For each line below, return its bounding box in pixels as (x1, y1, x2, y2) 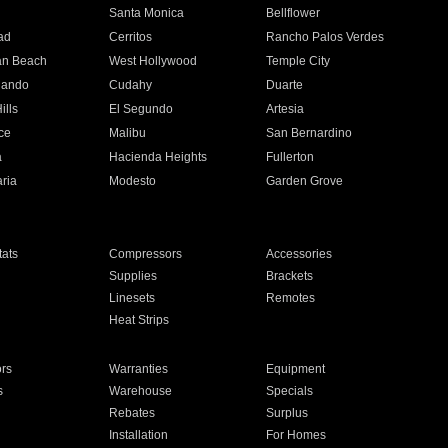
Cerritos (108, 30, 152, 44)
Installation (108, 428, 168, 442)
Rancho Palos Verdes (266, 30, 385, 44)
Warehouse (108, 384, 172, 398)
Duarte (266, 78, 304, 92)
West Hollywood (108, 54, 197, 68)
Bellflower (266, 6, 321, 20)
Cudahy (108, 78, 152, 92)
